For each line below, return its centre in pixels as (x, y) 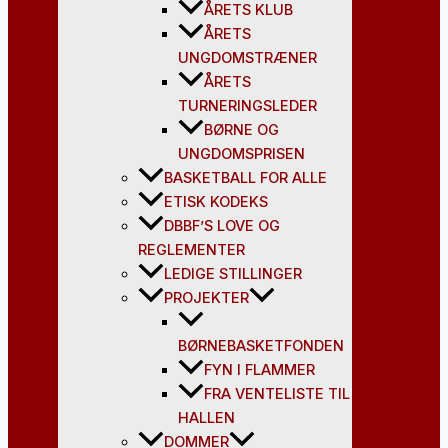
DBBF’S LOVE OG (222, 225)
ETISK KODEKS (216, 201)
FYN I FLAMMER (259, 369)
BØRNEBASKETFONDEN (261, 345)
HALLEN (206, 417)
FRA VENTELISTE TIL (277, 393)
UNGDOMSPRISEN (241, 153)
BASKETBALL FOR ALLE (245, 177)
